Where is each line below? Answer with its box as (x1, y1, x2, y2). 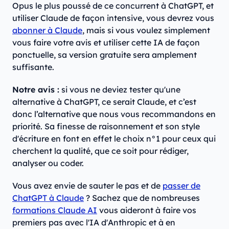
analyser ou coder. (12, 158, 84, 169)
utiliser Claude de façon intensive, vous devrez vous (12, 13, 214, 24)
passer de (163, 180, 200, 191)
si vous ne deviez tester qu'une (59, 84, 180, 95)
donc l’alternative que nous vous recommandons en (12, 109, 216, 120)
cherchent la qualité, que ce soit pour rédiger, (12, 146, 189, 156)
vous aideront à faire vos (97, 205, 196, 216)
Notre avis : (12, 84, 59, 95)
